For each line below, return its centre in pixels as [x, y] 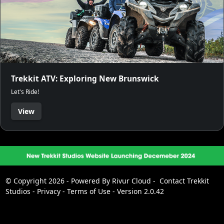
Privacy [48, 191]
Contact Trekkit [184, 181]
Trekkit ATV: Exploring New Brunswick [85, 78]
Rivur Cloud [131, 181]
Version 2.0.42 [140, 191]
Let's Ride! [25, 91]
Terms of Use [88, 191]
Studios [18, 191]
